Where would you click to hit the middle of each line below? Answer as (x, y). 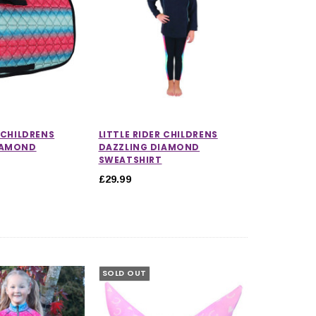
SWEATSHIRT (130, 159)
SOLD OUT (124, 273)
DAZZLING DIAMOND (149, 147)
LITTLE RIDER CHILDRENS (158, 134)
